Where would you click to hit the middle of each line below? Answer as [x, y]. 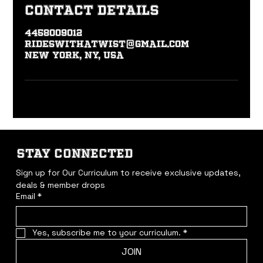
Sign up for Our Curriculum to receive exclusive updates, [128, 173]
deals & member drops [60, 185]
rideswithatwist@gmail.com [107, 44]
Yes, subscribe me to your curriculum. [106, 232]
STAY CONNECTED [75, 153]
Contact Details [92, 10]
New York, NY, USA [75, 55]
